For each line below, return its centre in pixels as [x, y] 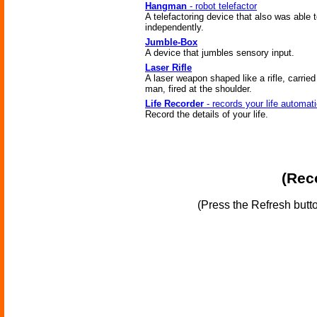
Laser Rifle [168, 68]
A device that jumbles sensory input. [220, 53]
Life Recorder [174, 104]
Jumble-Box [171, 42]
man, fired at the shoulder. [198, 89]
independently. [174, 27]
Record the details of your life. [207, 114]
